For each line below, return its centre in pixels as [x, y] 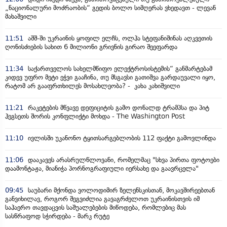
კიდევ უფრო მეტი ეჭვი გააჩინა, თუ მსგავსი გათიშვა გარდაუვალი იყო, [110, 77]
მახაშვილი [21, 16]
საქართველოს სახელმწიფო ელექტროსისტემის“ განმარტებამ [119, 68]
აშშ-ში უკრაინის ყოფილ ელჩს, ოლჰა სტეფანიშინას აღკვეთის [119, 38]
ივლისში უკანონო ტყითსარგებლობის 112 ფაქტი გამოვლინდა [121, 138]
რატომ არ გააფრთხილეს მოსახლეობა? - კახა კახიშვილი [94, 86]
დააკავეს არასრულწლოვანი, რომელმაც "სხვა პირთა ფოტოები [123, 160]
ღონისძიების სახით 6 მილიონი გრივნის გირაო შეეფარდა [91, 47]
